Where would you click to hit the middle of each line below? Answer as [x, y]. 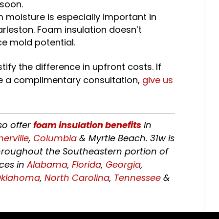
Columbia [55, 138]
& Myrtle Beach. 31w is [126, 138]
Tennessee [138, 178]
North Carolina [77, 178]
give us [158, 80]
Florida [87, 164]
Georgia [123, 164]
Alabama [47, 164]
